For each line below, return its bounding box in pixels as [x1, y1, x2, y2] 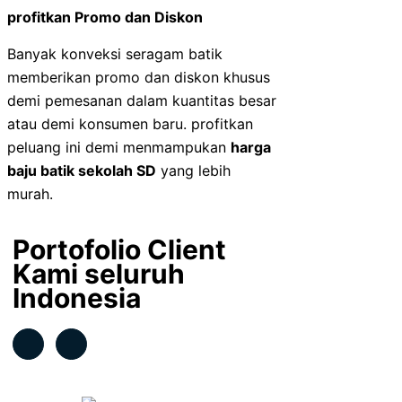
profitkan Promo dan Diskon [7, 7, 203, 26]
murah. [7, 184, 53, 203]
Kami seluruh [13, 257, 186, 290]
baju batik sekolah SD [7, 161, 156, 179]
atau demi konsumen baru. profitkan [7, 114, 253, 133]
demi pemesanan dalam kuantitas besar [7, 91, 276, 109]
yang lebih [156, 161, 231, 179]
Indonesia [13, 281, 142, 314]
